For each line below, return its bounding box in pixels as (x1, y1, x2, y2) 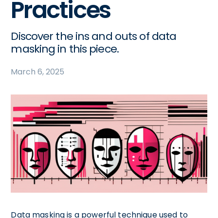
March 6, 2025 (11, 66, 65, 77)
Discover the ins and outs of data (11, 29, 177, 44)
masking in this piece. (11, 41, 119, 56)
